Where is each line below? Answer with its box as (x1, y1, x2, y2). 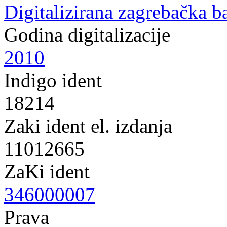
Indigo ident (4, 69, 102, 91)
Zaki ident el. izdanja (4, 115, 172, 137)
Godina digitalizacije (4, 24, 170, 46)
